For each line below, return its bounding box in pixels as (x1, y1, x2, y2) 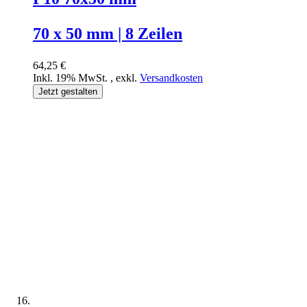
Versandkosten (140, 72, 203, 84)
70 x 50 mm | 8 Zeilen (33, 25, 182, 43)
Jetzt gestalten (38, 86, 97, 97)
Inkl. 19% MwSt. (33, 72, 110, 84)
